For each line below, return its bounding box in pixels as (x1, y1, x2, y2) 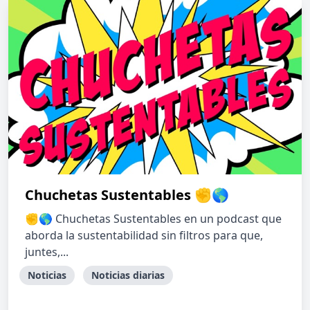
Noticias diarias (91, 268, 165, 282)
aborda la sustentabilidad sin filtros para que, (25, 228, 263, 243)
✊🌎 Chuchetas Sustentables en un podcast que (25, 211, 282, 226)
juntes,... (25, 244, 69, 259)
